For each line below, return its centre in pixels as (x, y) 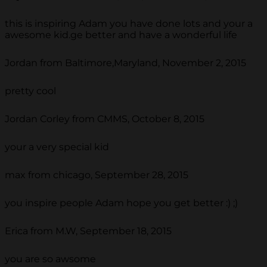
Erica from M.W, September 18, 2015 (88, 231)
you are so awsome (50, 259)
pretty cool (30, 91)
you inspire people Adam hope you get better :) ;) (121, 203)
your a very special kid (57, 147)
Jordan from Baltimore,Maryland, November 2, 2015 (125, 63)
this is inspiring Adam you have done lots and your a (129, 24)
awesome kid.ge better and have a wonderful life (121, 35)
